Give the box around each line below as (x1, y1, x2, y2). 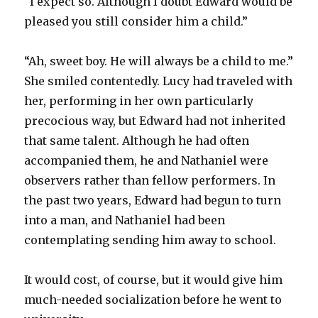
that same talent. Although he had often (24, 133, 250, 148)
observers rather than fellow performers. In (24, 172, 276, 187)
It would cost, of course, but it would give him (24, 272, 283, 287)
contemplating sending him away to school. (24, 232, 277, 247)
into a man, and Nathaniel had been (24, 212, 226, 227)
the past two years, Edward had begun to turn (24, 192, 282, 207)
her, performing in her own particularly (24, 93, 254, 108)
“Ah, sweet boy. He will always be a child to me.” (24, 53, 294, 68)
